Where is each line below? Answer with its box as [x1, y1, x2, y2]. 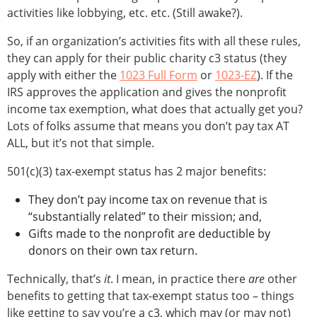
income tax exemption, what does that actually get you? [7, 101, 303, 117]
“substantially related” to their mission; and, [28, 209, 262, 225]
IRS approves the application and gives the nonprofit [7, 84, 287, 100]
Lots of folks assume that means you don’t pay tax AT [7, 118, 289, 134]
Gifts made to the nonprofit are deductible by [28, 226, 270, 242]
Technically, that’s [7, 271, 104, 287]
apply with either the [7, 67, 120, 83]
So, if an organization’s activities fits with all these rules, [7, 33, 301, 50]
